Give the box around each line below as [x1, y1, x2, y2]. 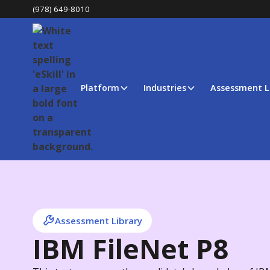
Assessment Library [54, 214, 142, 227]
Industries [143, 82, 186, 94]
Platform [80, 82, 119, 94]
